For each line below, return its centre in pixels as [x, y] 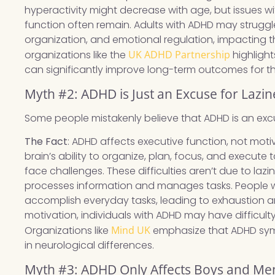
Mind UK [131, 230]
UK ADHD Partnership [180, 55]
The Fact [46, 142]
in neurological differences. [90, 246]
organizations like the [77, 55]
